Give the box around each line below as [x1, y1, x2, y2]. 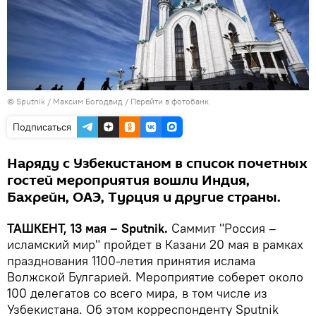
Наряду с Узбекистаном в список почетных [7, 153, 308, 174]
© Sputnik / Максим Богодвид [7, 95, 123, 107]
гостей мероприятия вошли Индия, [7, 170, 250, 190]
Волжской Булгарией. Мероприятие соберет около [7, 268, 303, 285]
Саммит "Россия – [168, 219, 276, 236]
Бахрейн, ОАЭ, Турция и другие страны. [7, 187, 281, 207]
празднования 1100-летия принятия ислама [7, 252, 255, 269]
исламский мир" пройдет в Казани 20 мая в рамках [7, 236, 303, 253]
